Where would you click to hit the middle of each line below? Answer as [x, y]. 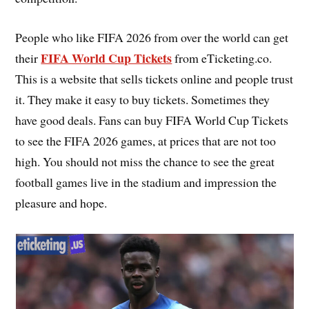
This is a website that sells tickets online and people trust [154, 79]
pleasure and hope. [61, 203]
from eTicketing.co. [222, 58]
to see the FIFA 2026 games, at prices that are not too [146, 141]
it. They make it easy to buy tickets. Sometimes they [143, 100]
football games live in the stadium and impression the [146, 182]
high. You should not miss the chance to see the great [145, 162]
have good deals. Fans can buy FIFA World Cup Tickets [152, 120]
